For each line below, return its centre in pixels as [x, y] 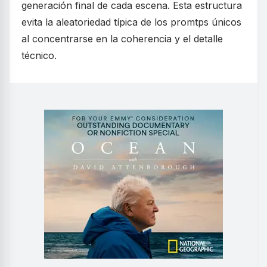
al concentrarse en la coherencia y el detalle [122, 39]
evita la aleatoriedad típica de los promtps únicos [131, 22]
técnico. [39, 56]
